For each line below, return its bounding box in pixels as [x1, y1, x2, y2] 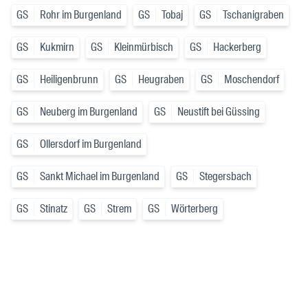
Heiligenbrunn [40, 72, 98, 87]
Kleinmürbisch [114, 40, 173, 55]
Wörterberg [171, 201, 218, 217]
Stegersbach [199, 169, 252, 184]
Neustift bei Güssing [177, 104, 260, 120]
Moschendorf [224, 72, 279, 87]
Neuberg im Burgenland [40, 104, 137, 120]
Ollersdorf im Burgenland [40, 137, 142, 152]
